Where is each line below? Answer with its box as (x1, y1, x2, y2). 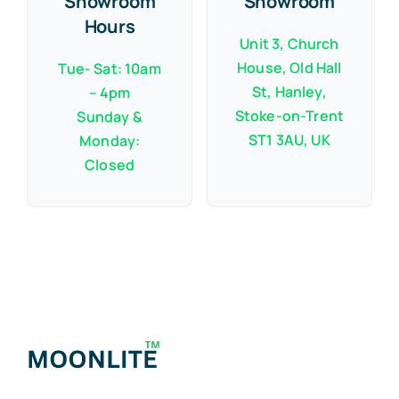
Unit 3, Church (240, 33, 339, 53)
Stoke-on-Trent (234, 105, 344, 126)
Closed (85, 154, 135, 175)
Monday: (79, 130, 141, 151)
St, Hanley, (252, 81, 327, 102)
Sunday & (77, 106, 142, 126)
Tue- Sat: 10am (58, 58, 161, 78)
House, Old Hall (237, 57, 342, 77)
